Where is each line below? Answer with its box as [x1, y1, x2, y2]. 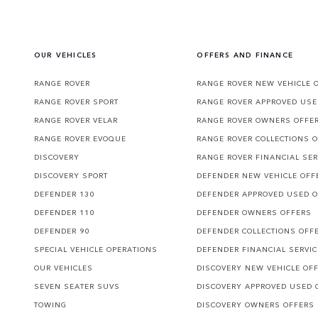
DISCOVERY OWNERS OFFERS [197, 300, 315, 310]
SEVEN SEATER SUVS [34, 281, 120, 292]
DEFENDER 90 [34, 226, 89, 236]
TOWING [34, 300, 67, 310]
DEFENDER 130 [34, 189, 94, 199]
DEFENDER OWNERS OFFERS [197, 207, 312, 218]
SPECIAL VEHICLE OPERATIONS [34, 244, 158, 255]
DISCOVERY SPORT [34, 170, 108, 181]
